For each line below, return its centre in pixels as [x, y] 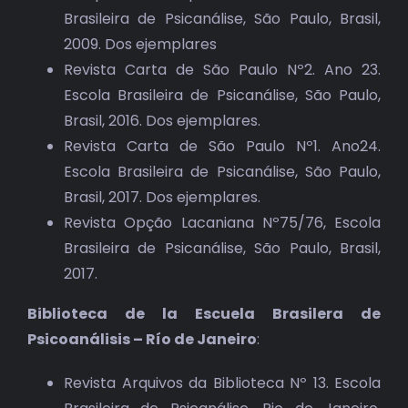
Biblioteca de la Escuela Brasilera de [204, 314]
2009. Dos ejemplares [140, 45]
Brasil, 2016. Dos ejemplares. [162, 121]
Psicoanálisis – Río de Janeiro [142, 340]
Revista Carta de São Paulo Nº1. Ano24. [222, 147]
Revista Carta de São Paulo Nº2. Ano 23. [222, 70]
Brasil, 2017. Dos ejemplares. [162, 198]
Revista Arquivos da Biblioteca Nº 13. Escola [222, 383]
